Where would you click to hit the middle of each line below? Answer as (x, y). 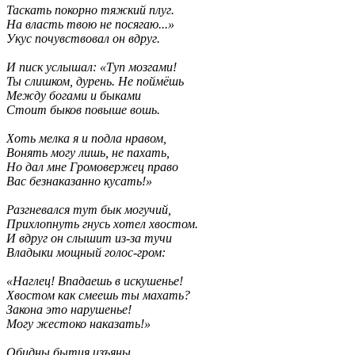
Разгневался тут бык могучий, (89, 210)
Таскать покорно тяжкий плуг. (90, 10)
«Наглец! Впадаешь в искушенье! (95, 281)
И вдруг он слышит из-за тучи (89, 239)
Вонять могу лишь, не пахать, (88, 153)
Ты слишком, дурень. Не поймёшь (95, 82)
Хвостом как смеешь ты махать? (98, 296)
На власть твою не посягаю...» (90, 25)
